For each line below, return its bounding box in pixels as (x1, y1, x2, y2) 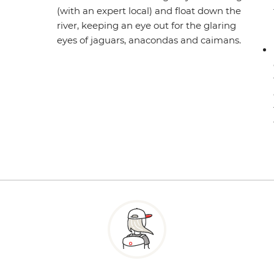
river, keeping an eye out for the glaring (57, 20, 237, 32)
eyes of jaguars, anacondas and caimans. (57, 34, 243, 46)
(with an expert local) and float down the (57, 5, 242, 17)
